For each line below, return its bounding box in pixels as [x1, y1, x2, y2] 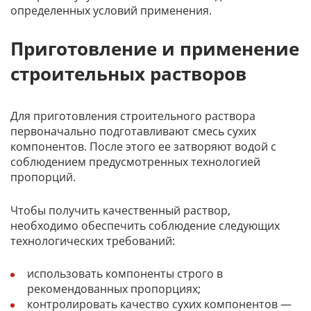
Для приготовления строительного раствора [10, 108, 255, 124]
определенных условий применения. [10, 3, 212, 18]
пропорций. [10, 169, 76, 185]
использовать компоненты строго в [27, 266, 223, 282]
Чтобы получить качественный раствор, [10, 202, 230, 218]
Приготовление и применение [10, 35, 299, 61]
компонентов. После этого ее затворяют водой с [10, 139, 276, 155]
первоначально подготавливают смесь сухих [10, 124, 256, 140]
